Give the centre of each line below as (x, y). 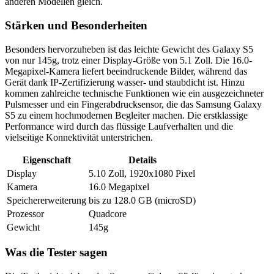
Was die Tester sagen (56, 253)
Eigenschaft (46, 160)
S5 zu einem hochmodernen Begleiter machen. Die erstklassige (126, 115)
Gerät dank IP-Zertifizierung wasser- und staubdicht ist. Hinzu (125, 82)
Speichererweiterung (46, 200)
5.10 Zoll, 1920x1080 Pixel (142, 173)
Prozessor (25, 213)
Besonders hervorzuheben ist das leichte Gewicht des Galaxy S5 (129, 49)
